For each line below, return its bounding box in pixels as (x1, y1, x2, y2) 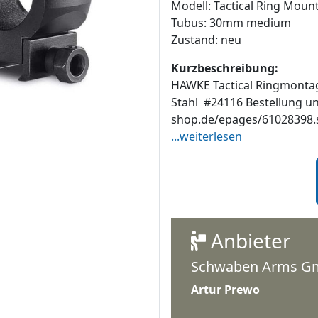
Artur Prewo (191, 281, 260, 297)
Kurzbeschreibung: (171, 60, 278, 76)
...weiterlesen (171, 128, 242, 144)
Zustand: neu (171, 31, 241, 48)
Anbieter (206, 226, 291, 254)
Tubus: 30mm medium (171, 14, 291, 31)
